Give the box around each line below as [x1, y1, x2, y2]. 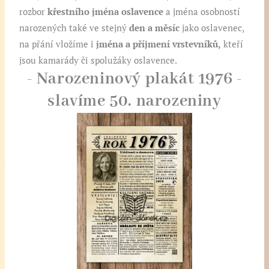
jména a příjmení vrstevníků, [96, 38, 222, 50]
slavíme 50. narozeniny [47, 91, 222, 112]
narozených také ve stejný [19, 22, 130, 34]
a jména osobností [166, 6, 241, 18]
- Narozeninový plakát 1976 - [26, 69, 243, 90]
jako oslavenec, [182, 22, 244, 34]
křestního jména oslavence [47, 6, 166, 18]
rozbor [19, 6, 48, 18]
